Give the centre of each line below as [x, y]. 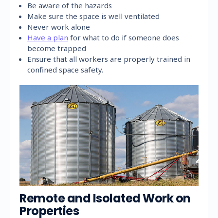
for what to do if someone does [124, 37]
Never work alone [59, 27]
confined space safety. [65, 69]
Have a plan [48, 37]
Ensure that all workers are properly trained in [109, 59]
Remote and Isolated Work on [105, 198]
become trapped [57, 48]
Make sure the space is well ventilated [94, 16]
